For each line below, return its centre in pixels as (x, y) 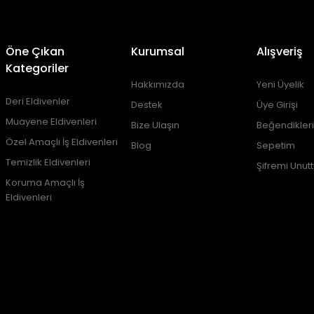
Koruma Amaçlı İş (45, 183)
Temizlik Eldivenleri (48, 162)
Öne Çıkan (35, 52)
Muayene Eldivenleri (51, 122)
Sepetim (276, 145)
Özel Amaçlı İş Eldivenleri (62, 142)
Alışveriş (280, 52)
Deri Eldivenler (38, 101)
